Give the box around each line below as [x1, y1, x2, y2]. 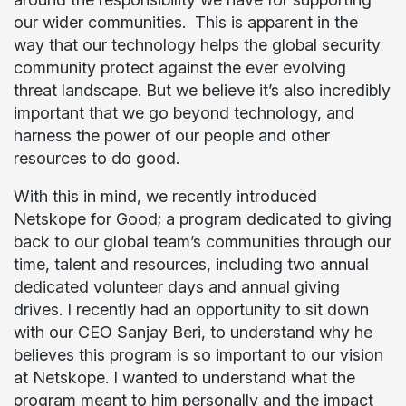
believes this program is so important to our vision [14, 345, 383, 364]
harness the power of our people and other [14, 126, 330, 145]
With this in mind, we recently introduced [14, 187, 317, 206]
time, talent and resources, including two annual [14, 255, 369, 274]
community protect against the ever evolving [14, 58, 346, 77]
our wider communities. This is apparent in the [14, 13, 358, 32]
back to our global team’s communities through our [14, 232, 391, 251]
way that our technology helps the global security [14, 35, 381, 54]
